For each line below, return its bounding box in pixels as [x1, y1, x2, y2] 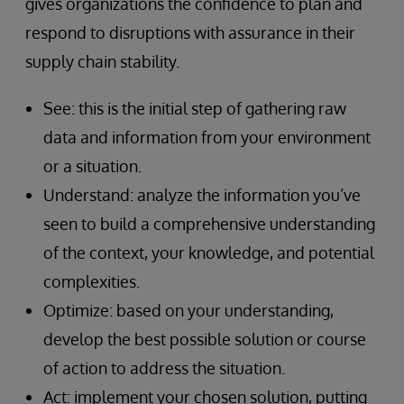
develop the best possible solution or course [43, 328, 366, 349]
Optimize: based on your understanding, [43, 299, 334, 320]
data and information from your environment [43, 126, 371, 147]
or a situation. [43, 155, 142, 176]
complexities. [43, 271, 140, 291]
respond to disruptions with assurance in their [25, 22, 355, 42]
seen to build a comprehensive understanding [43, 213, 375, 234]
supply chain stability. [25, 50, 179, 71]
